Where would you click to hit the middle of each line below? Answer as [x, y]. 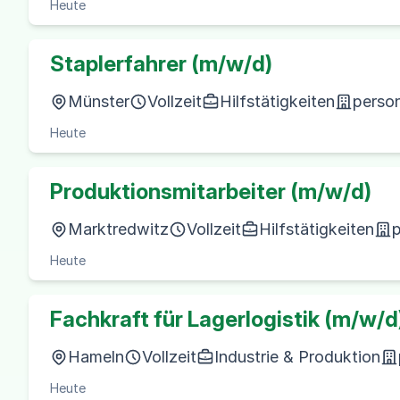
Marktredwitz [118, 229]
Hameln [96, 357]
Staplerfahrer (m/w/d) [161, 64]
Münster [99, 101]
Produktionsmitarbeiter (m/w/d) [211, 192]
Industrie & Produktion [297, 357]
